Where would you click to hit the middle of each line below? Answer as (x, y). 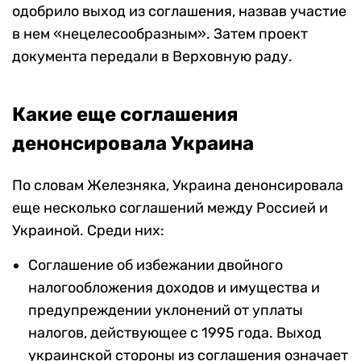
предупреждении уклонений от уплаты (166, 311)
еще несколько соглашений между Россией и (170, 208)
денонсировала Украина (133, 144)
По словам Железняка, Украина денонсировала (178, 186)
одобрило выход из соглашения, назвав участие (179, 12)
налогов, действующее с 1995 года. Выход (175, 333)
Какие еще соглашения (125, 115)
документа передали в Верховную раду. (152, 57)
